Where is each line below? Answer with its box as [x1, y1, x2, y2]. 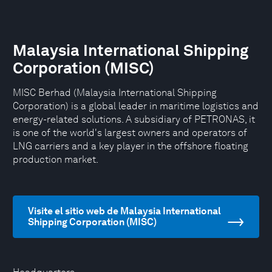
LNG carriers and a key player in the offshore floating [13, 140, 248, 152]
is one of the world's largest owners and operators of [13, 127, 247, 138]
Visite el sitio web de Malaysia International [28, 205, 221, 217]
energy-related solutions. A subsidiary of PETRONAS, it [13, 114, 255, 125]
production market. [13, 154, 98, 165]
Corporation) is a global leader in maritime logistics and [13, 100, 259, 112]
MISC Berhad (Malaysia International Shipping [13, 87, 217, 98]
